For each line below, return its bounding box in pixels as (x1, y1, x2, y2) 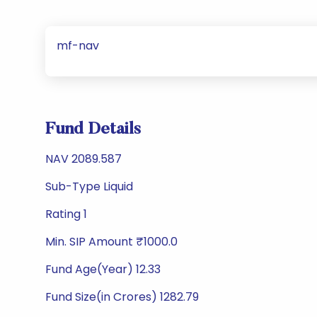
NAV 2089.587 (45, 151, 122, 167)
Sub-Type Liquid (45, 178, 133, 195)
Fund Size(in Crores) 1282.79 (45, 289, 199, 305)
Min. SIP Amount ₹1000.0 (45, 234, 178, 250)
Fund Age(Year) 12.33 (45, 261, 161, 277)
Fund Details (45, 121, 141, 138)
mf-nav (57, 38, 99, 54)
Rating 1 (45, 206, 87, 222)
